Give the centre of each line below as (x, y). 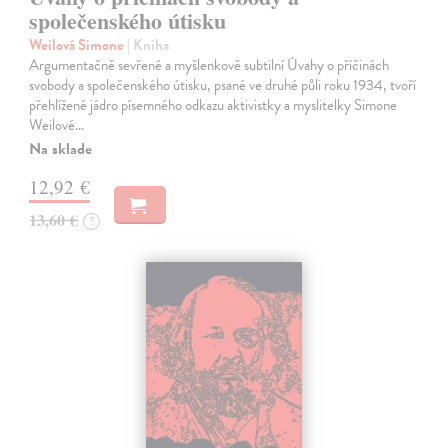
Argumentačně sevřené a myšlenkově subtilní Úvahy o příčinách (209, 65)
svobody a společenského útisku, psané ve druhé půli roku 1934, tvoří (223, 85)
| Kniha (148, 45)
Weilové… (57, 125)
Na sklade (61, 149)
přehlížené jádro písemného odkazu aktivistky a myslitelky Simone (213, 105)
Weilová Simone (78, 45)
